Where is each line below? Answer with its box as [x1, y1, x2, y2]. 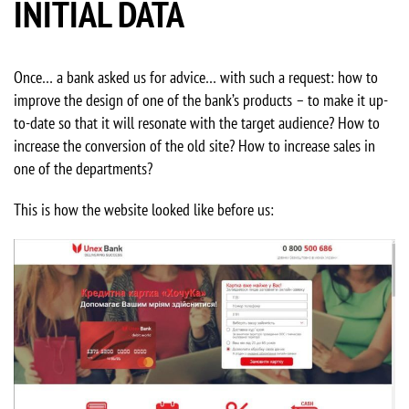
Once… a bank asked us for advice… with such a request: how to [14, 67, 378, 88]
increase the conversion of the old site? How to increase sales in [14, 135, 375, 156]
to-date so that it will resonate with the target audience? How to [14, 112, 380, 133]
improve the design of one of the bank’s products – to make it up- [14, 89, 388, 110]
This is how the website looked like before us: [14, 199, 274, 220]
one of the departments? [14, 158, 152, 179]
